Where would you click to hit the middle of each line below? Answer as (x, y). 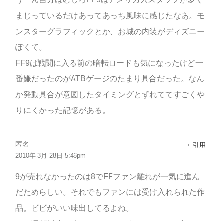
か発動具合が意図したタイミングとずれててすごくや (110, 94)
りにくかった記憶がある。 (63, 110)
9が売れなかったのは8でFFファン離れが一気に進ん (108, 176)
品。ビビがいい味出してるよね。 (74, 208)
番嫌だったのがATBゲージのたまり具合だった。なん (110, 79)
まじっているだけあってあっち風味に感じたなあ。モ (110, 16)
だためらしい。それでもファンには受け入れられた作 (110, 192)
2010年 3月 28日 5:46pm (51, 156)
